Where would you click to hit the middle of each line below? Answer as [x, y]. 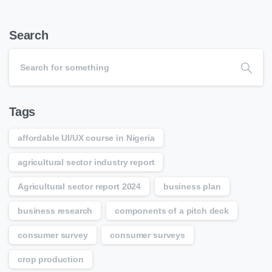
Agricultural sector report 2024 [80, 187]
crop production [51, 260]
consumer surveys [148, 235]
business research [55, 211]
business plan [192, 187]
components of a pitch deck [172, 211]
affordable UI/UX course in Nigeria [86, 138]
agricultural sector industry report [86, 162]
